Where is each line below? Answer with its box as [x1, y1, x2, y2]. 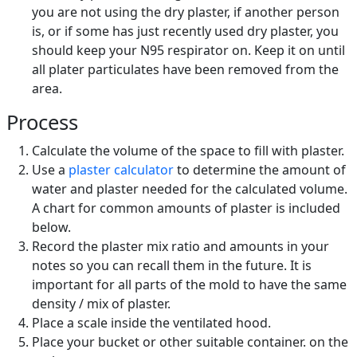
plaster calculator [69, 161, 174, 179]
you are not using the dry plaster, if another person [32, 3, 339, 22]
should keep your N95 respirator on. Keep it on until [32, 41, 345, 60]
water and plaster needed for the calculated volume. [32, 180, 347, 198]
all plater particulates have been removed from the [32, 61, 339, 79]
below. [32, 218, 71, 237]
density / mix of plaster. [32, 295, 171, 313]
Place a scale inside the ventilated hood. [32, 314, 271, 332]
